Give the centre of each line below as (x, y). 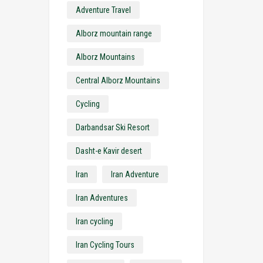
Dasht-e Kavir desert (109, 151)
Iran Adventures (102, 198)
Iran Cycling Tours (105, 245)
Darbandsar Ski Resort (112, 127)
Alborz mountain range (114, 33)
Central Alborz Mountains (118, 80)
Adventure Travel (103, 10)
